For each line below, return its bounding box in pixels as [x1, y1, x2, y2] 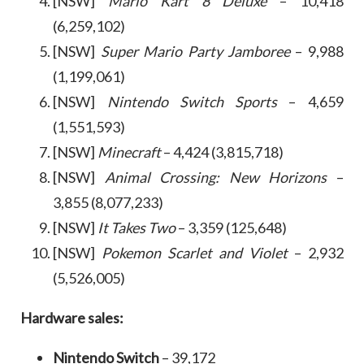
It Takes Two [97, 219, 176, 237]
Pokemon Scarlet [102, 244, 213, 262]
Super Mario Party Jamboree [100, 42, 290, 61]
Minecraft [97, 143, 162, 162]
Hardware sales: [20, 309, 124, 327]
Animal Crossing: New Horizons [104, 168, 327, 187]
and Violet [219, 244, 288, 262]
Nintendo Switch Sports [106, 93, 278, 111]
